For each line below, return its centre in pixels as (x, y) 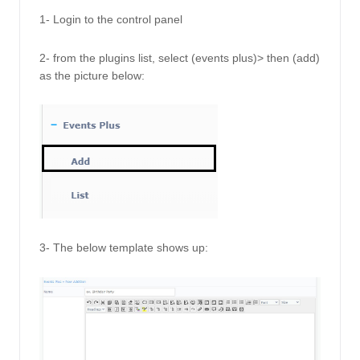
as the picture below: (94, 75)
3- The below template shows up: (125, 248)
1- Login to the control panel (111, 20)
